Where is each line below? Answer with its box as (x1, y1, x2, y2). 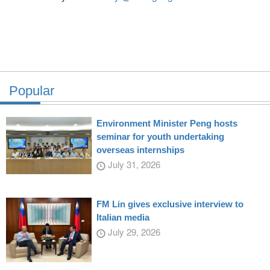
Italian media (96, 212, 149, 222)
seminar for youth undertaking (96, 131, 224, 142)
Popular (9, 83, 54, 99)
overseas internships (96, 145, 184, 155)
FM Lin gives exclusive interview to (96, 198, 243, 209)
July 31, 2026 (105, 158, 160, 171)
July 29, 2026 (105, 225, 160, 238)
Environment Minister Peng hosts (96, 118, 237, 129)
